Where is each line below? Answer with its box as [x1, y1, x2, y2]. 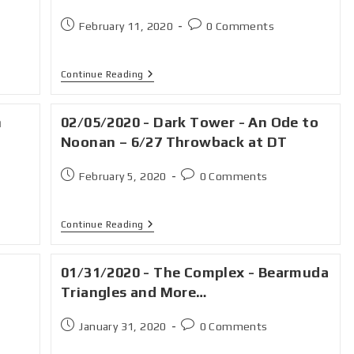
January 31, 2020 [79, 320, 167, 333]
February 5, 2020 [79, 170, 167, 183]
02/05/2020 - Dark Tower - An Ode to [61, 114, 319, 130]
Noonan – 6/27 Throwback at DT [61, 134, 288, 150]
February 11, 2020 [79, 20, 174, 32]
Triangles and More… [61, 284, 207, 300]
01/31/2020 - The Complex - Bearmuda [61, 264, 330, 281]
